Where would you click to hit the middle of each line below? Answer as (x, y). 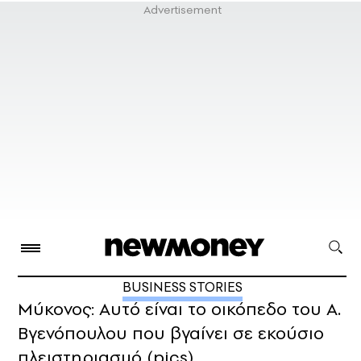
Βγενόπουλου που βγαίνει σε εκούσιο (171, 333)
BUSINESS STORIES (182, 287)
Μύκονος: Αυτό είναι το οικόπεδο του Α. (179, 309)
